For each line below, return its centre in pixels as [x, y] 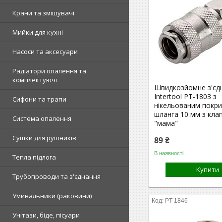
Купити [208, 169]
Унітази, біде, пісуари [46, 215]
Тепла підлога [34, 157]
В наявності [169, 153]
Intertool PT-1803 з [186, 96]
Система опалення [42, 118]
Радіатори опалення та [49, 71]
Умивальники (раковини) [52, 196]
